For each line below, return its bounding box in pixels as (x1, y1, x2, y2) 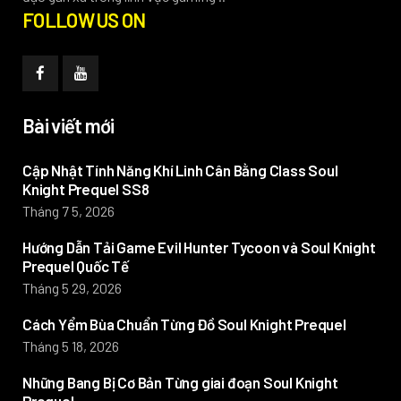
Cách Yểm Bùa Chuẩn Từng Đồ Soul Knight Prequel (22, 315, 346, 333)
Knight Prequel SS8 (22, 180, 149, 198)
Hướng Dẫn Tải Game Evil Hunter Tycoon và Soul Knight (22, 238, 376, 256)
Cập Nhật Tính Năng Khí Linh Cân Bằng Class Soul (22, 161, 338, 179)
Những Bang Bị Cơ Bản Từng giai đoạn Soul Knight (22, 373, 338, 391)
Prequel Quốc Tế (22, 257, 130, 275)
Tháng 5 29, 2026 (22, 279, 122, 296)
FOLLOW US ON (22, 8, 146, 31)
